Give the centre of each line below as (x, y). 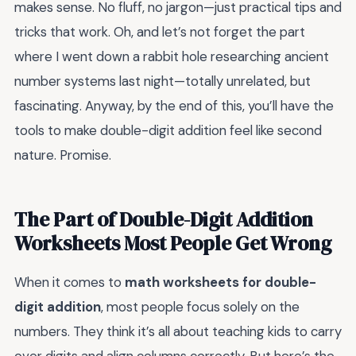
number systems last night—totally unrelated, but (163, 81)
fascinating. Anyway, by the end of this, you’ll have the (174, 106)
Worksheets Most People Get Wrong (173, 244)
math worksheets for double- (221, 282)
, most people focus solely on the (200, 307)
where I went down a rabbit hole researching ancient (172, 57)
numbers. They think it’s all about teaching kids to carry (178, 332)
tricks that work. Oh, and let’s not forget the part (160, 32)
